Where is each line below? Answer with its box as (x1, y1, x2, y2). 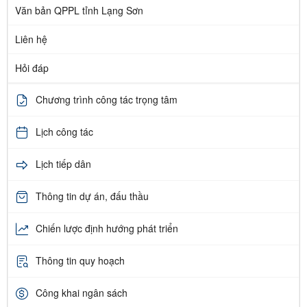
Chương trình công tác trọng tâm (36, 93, 177, 107)
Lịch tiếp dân (36, 157, 91, 171)
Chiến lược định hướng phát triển (36, 221, 178, 236)
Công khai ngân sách (36, 286, 127, 300)
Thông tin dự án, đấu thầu (36, 189, 149, 204)
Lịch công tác (36, 125, 93, 139)
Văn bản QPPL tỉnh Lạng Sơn (15, 3, 143, 17)
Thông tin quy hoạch (36, 254, 125, 268)
